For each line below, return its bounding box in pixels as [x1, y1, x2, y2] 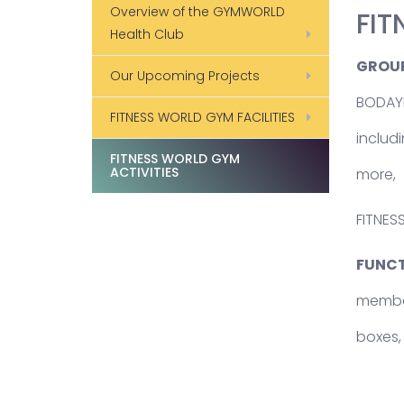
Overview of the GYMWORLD [110, 3, 285, 21]
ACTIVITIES [110, 163, 179, 181]
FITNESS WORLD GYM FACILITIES [110, 108, 295, 126]
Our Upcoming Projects [110, 67, 260, 85]
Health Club [110, 25, 184, 43]
